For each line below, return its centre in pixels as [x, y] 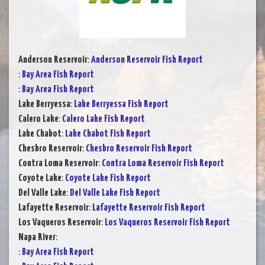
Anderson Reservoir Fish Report [147, 60]
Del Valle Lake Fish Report [115, 193]
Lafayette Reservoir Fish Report [149, 208]
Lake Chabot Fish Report [108, 134]
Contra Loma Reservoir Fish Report [163, 163]
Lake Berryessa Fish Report [121, 104]
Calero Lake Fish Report [104, 119]
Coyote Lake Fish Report [108, 178]
